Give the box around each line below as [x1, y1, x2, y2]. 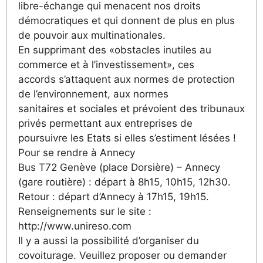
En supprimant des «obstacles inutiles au [18, 43, 211, 56]
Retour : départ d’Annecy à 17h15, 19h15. [18, 190, 209, 203]
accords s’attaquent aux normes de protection [18, 73, 235, 85]
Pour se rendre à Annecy [18, 146, 135, 159]
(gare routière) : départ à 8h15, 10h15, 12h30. [18, 176, 231, 188]
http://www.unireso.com [18, 220, 131, 232]
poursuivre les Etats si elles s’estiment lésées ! [18, 131, 236, 144]
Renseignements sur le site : [18, 205, 151, 217]
